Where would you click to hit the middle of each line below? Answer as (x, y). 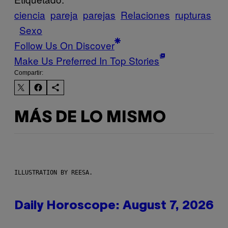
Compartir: (29, 73)
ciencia (30, 15)
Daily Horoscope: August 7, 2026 (114, 206)
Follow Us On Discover (64, 45)
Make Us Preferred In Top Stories (87, 61)
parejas (99, 15)
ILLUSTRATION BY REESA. (53, 172)
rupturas (193, 15)
